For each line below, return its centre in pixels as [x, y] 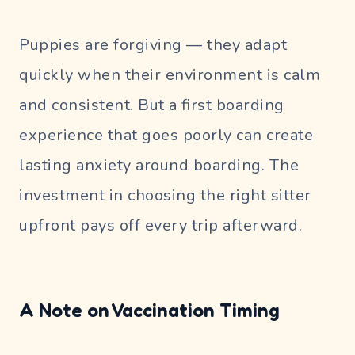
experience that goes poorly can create [166, 135]
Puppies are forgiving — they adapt [153, 44]
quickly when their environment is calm [170, 74]
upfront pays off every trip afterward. [160, 225]
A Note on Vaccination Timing [149, 310]
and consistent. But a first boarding [152, 105]
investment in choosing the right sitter [165, 195]
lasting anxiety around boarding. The [159, 165]
